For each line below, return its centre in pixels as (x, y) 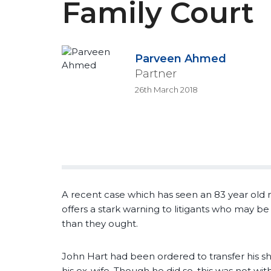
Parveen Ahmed (181, 59)
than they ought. (100, 224)
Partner (156, 74)
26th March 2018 (167, 90)
